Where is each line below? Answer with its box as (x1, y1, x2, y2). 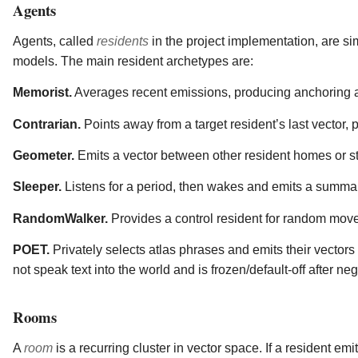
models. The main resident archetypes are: (13, 54, 253, 68)
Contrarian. (13, 117, 81, 131)
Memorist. (13, 86, 72, 100)
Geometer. (13, 148, 74, 162)
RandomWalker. (13, 211, 108, 225)
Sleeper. (13, 180, 62, 194)
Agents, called (13, 34, 97, 48)
